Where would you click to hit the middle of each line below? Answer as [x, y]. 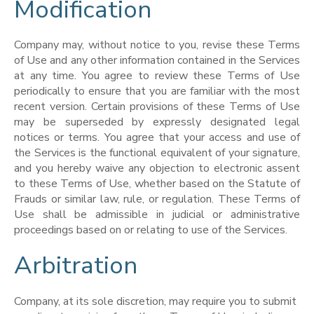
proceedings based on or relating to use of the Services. [151, 230]
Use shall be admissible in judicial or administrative [157, 214]
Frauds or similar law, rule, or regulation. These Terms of [157, 199]
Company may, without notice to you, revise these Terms [157, 45]
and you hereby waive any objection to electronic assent [157, 168]
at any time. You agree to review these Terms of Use [157, 76]
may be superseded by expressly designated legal [157, 122]
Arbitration [76, 266]
